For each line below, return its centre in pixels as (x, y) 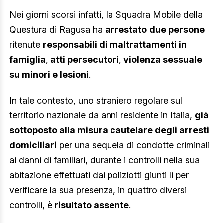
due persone (177, 30)
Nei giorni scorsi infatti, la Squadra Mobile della (106, 15)
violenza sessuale (162, 60)
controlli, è (31, 205)
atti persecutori (84, 60)
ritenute (26, 45)
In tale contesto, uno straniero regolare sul (96, 100)
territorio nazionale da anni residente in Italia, (102, 115)
